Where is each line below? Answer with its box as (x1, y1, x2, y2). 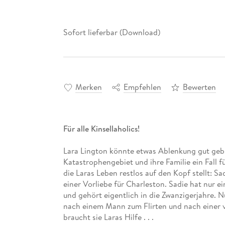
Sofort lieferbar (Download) (63, 26, 160, 38)
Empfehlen (123, 81, 161, 93)
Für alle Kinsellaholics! (63, 123, 140, 135)
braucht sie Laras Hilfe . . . (63, 211, 154, 223)
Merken (75, 81, 102, 93)
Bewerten (182, 81, 216, 93)
